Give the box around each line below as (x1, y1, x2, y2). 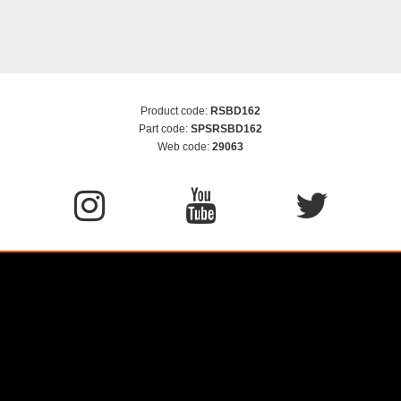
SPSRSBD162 (191, 123, 262, 136)
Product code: (141, 105, 210, 118)
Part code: (139, 123, 191, 136)
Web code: (158, 141, 212, 154)
